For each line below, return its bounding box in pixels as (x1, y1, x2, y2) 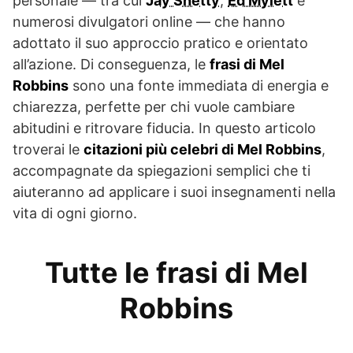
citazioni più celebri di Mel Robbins (84, 140, 321, 158)
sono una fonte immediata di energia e (69, 76, 329, 94)
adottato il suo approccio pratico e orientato (13, 34, 308, 51)
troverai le (13, 140, 84, 158)
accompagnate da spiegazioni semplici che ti (13, 162, 310, 179)
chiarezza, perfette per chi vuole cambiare (13, 98, 295, 115)
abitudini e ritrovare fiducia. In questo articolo (13, 119, 316, 136)
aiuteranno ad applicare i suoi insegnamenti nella (13, 183, 336, 200)
